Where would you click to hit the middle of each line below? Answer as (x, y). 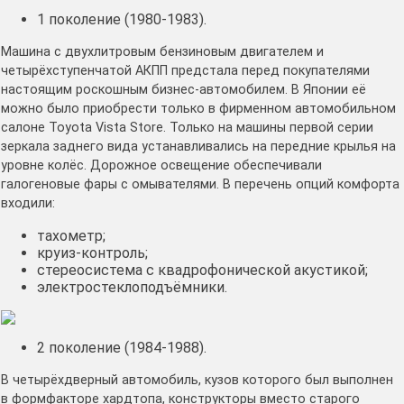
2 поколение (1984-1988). (122, 348)
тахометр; (71, 236)
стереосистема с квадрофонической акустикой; (202, 271)
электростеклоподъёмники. (132, 288)
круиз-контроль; (92, 253)
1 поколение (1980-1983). (122, 20)
